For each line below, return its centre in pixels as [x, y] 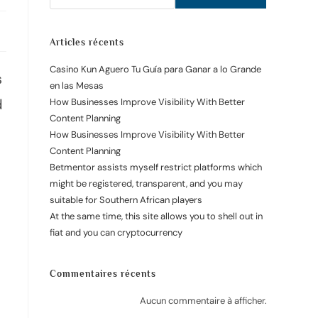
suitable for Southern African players [126, 200]
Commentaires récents [103, 274]
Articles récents [87, 42]
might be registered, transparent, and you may [146, 183]
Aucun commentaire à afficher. [203, 301]
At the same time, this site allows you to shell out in [156, 216]
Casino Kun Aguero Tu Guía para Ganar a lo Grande [155, 69]
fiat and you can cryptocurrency [116, 232]
